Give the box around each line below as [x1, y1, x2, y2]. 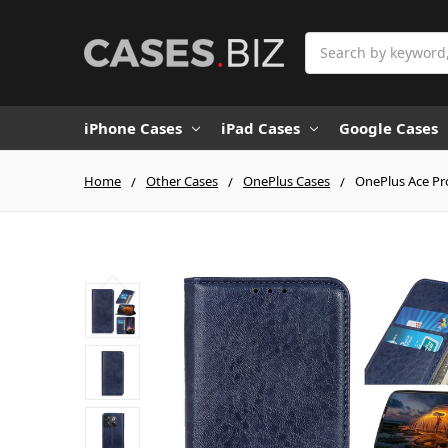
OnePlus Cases [243, 171, 330, 190]
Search [305, 32, 351, 52]
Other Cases [146, 171, 218, 190]
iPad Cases [221, 117, 300, 138]
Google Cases [339, 117, 438, 138]
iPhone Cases [84, 117, 182, 138]
